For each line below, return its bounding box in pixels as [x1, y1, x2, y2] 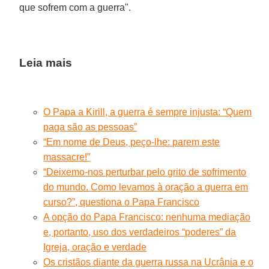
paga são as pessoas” [43, 121, 138, 132]
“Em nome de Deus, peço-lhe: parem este [43, 136, 220, 147]
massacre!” [43, 151, 91, 162]
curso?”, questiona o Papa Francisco [43, 196, 200, 207]
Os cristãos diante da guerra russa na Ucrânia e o [43, 256, 254, 267]
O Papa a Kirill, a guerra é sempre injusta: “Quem [43, 106, 252, 117]
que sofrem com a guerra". [19, 2, 134, 13]
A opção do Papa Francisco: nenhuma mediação [43, 211, 251, 222]
